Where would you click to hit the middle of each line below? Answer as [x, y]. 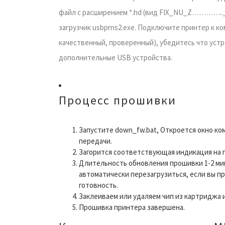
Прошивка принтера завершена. [132, 207]
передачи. [95, 141]
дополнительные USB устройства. [116, 57]
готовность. [98, 185]
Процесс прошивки [118, 100]
